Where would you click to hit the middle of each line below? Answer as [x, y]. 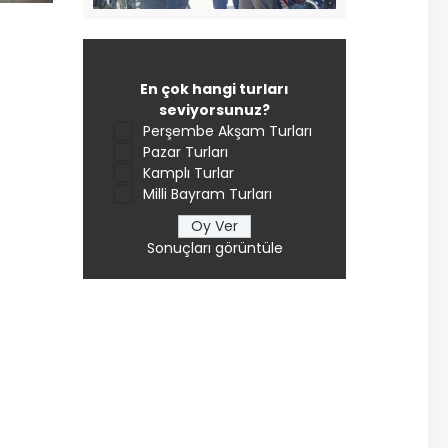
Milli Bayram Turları [208, 193]
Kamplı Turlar [189, 172]
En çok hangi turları [215, 88]
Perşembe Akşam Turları [228, 130]
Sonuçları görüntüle [214, 247]
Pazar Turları [186, 151]
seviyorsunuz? [215, 109]
